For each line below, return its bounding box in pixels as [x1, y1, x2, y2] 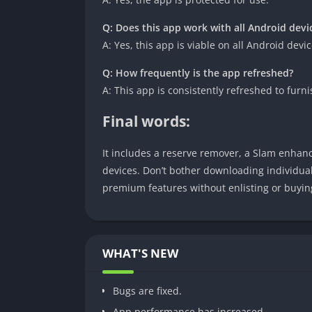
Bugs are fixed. [113, 283, 182, 297]
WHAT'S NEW [102, 244, 178, 261]
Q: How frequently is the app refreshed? [102, 65, 293, 79]
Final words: [102, 111, 190, 131]
